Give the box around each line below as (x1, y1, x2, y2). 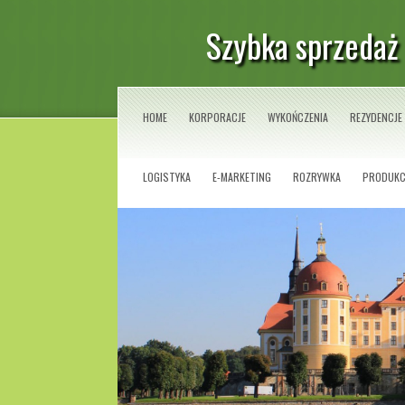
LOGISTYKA (143, 169, 191, 184)
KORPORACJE (189, 109, 246, 125)
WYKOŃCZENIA (268, 109, 328, 125)
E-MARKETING (212, 169, 271, 184)
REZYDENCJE (350, 109, 402, 125)
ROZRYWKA (293, 169, 341, 184)
